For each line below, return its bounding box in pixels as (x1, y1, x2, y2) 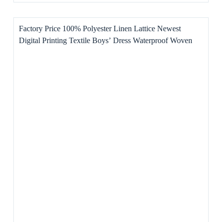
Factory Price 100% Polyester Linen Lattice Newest (18, 24, 181, 33)
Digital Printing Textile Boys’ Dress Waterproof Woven (18, 36, 192, 45)
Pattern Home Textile (18, 48, 85, 57)
